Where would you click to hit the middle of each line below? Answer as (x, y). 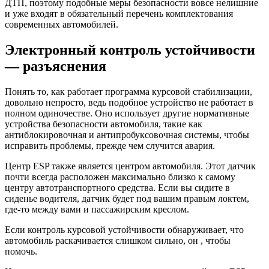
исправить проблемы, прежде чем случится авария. (110, 145)
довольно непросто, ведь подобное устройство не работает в (129, 102)
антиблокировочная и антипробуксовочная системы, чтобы (127, 134)
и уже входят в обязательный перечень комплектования (119, 13)
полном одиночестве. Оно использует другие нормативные (127, 113)
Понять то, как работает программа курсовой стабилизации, (128, 91)
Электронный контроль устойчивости (130, 50)
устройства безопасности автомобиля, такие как (104, 124)
